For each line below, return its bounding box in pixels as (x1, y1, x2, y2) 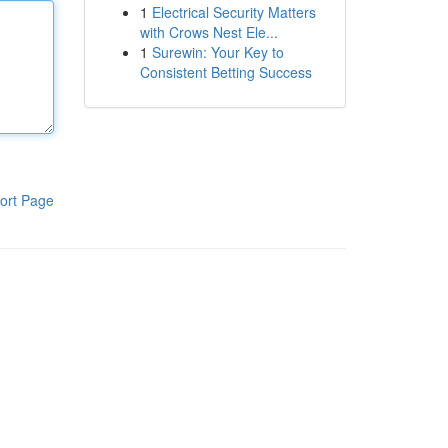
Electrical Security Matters (151, 2, 316, 22)
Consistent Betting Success (139, 62, 312, 82)
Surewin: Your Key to (151, 42, 284, 62)
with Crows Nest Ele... (139, 22, 278, 42)
